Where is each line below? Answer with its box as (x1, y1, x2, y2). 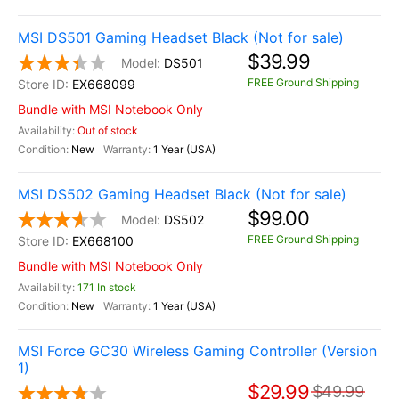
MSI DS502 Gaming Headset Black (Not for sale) (18, 185, 346, 203)
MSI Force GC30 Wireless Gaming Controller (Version (18, 342, 377, 360)
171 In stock (77, 281, 136, 294)
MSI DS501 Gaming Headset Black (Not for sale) (18, 28, 344, 46)
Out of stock (77, 124, 138, 137)
